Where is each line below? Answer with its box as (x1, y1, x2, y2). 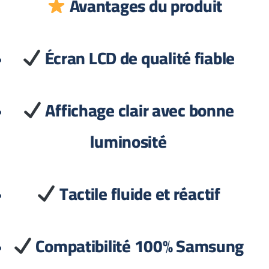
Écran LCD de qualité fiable (44, 43, 239, 74)
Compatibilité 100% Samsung (35, 231, 248, 262)
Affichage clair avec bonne (45, 95, 238, 126)
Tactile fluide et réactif (59, 178, 224, 210)
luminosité (94, 126, 171, 157)
